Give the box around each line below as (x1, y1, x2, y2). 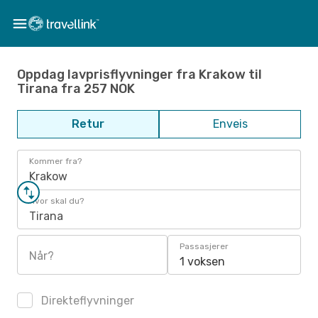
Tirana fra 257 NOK (17, 80, 135, 97)
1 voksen (180, 255, 225, 268)
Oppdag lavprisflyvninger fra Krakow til (17, 66, 262, 82)
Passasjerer (180, 241, 229, 251)
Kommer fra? (29, 156, 82, 166)
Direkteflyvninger (38, 294, 134, 307)
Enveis (212, 117, 248, 131)
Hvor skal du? (29, 196, 84, 206)
